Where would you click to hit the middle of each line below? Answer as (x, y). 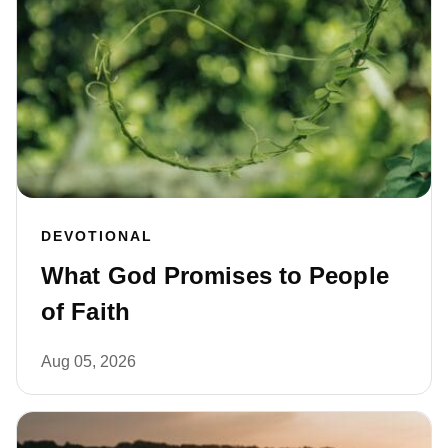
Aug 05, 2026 (88, 362)
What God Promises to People (215, 276)
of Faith (85, 312)
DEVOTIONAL (97, 236)
